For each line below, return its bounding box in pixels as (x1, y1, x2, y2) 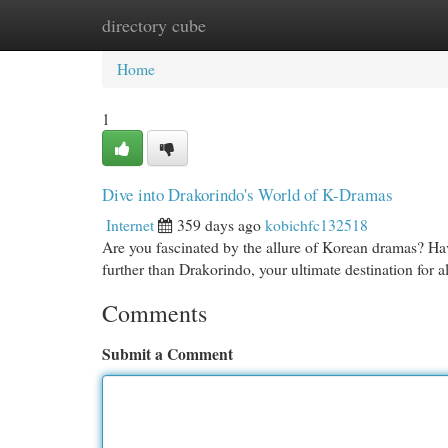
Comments (102, 297, 207, 329)
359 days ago (177, 214, 261, 235)
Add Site (341, 14, 396, 35)
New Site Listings (200, 14, 311, 35)
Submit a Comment (102, 342, 233, 365)
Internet (106, 214, 154, 235)
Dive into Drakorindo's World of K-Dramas (102, 183, 393, 206)
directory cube (102, 13, 206, 37)
